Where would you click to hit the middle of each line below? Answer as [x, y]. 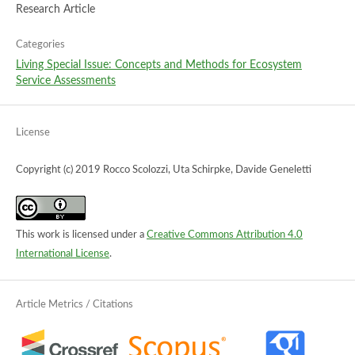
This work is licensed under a [81, 235]
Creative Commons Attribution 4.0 [224, 235]
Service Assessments [65, 81]
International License [62, 254]
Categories [40, 45]
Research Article [55, 10]
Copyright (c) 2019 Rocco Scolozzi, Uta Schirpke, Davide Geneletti [163, 170]
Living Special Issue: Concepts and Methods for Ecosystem [158, 65]
